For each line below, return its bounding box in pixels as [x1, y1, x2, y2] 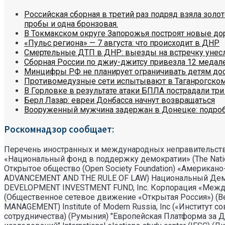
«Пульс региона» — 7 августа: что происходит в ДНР [24, 38, 219, 48]
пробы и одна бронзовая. [24, 19, 118, 29]
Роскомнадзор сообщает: [4, 124, 114, 136]
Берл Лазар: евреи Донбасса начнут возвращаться [24, 95, 215, 105]
